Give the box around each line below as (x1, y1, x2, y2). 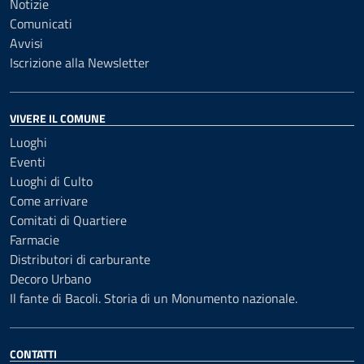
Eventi (10, 152, 45, 171)
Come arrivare (10, 191, 88, 210)
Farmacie (10, 230, 59, 249)
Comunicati (10, 14, 72, 33)
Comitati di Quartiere (10, 210, 127, 230)
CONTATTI (10, 345, 57, 362)
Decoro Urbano (10, 269, 91, 288)
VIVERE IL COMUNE (10, 110, 106, 127)
